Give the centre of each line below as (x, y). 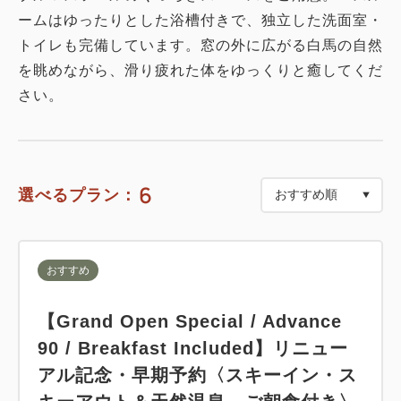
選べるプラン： (77, 196)
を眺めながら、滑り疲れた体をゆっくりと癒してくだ (200, 70)
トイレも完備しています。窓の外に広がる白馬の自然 (200, 45)
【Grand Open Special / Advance (190, 321)
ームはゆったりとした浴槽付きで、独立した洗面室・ (200, 20)
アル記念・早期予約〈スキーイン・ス (197, 375)
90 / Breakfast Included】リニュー (193, 348)
